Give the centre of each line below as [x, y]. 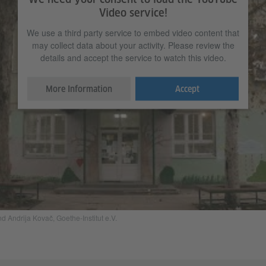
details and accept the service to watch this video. [133, 57]
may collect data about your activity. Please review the [133, 45]
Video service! [133, 12]
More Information [79, 89]
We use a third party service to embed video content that [133, 32]
